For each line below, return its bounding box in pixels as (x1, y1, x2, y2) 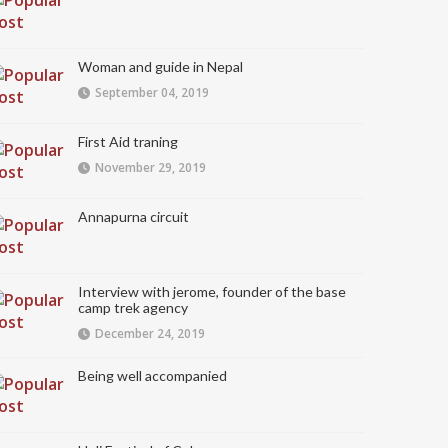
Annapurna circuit (78, 208, 189, 225)
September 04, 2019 (95, 84, 209, 101)
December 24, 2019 (95, 325, 205, 342)
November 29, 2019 (95, 159, 206, 176)
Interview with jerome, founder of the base (78, 283, 346, 300)
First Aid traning (78, 133, 178, 150)
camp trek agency (78, 299, 188, 316)
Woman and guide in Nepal (78, 58, 243, 75)
